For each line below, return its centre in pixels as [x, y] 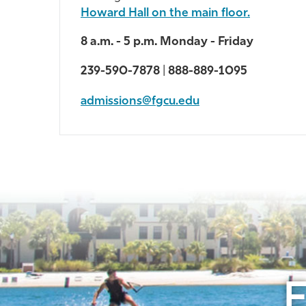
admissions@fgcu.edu [140, 101]
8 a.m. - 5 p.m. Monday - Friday [167, 42]
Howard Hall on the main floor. [165, 14]
